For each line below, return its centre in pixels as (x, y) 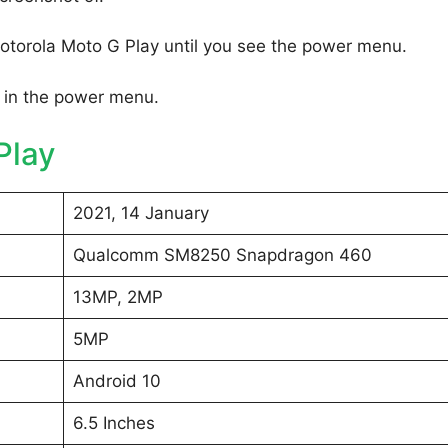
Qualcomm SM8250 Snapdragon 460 (222, 255)
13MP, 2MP (117, 297)
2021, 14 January (140, 213)
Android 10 (116, 381)
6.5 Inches (113, 423)
